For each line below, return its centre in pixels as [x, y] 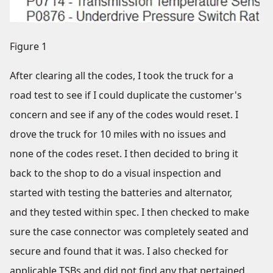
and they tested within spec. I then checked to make [129, 212]
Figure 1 [28, 46]
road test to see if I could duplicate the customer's [126, 95]
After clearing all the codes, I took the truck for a [122, 76]
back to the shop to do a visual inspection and [115, 173]
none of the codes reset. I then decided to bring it [124, 154]
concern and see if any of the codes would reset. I [124, 115]
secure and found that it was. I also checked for [119, 251]
